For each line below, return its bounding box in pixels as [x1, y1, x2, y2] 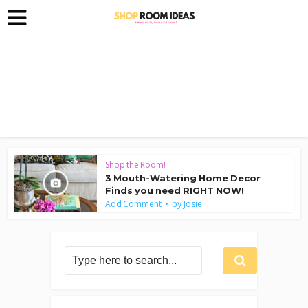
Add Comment [105, 198, 162, 210]
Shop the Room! [105, 159, 166, 170]
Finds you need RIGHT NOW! [105, 185, 245, 196]
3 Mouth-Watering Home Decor [105, 173, 261, 184]
